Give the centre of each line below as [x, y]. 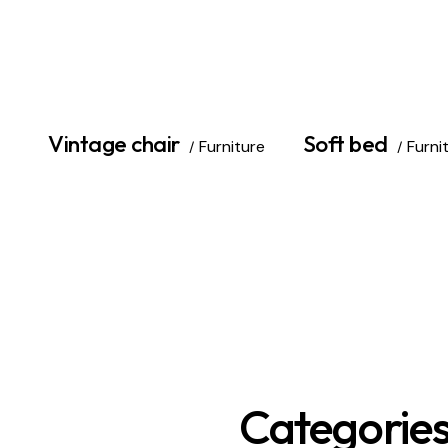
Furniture [231, 146]
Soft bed [345, 143]
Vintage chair [114, 143]
